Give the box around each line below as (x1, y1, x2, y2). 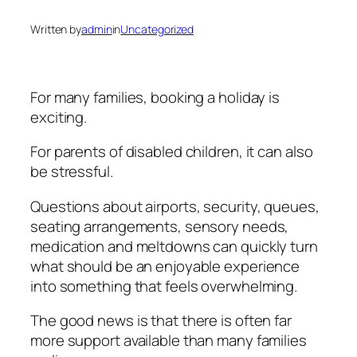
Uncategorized (120, 22, 194, 37)
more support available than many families (30, 330, 307, 351)
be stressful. (30, 161, 113, 182)
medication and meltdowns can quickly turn (30, 235, 318, 257)
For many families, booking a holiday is (30, 86, 280, 108)
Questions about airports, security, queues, (30, 195, 320, 217)
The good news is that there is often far (30, 310, 292, 331)
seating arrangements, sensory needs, (30, 215, 289, 237)
